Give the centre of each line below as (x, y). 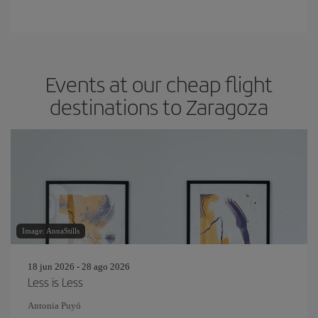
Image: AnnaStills (51, 231)
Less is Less (55, 282)
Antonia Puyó (54, 306)
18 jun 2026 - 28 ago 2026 (79, 267)
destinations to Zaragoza (159, 106)
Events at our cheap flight (159, 84)
